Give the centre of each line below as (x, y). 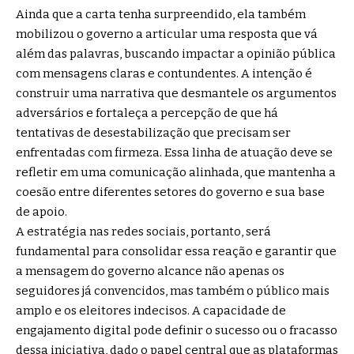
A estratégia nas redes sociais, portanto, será (143, 231)
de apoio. (41, 211)
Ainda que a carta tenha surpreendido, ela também (161, 14)
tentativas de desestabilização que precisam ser (153, 132)
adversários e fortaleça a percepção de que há (147, 113)
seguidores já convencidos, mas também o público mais (173, 290)
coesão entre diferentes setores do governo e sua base (170, 192)
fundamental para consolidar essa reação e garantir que (176, 251)
